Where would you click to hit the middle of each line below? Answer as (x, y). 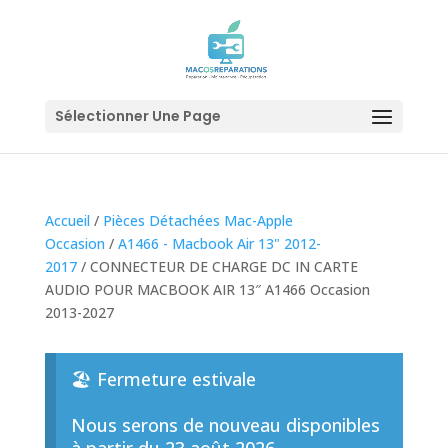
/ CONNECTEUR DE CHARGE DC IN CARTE (217, 266)
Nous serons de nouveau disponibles (225, 425)
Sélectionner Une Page (137, 116)
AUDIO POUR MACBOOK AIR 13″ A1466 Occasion (207, 289)
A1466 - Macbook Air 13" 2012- (219, 243)
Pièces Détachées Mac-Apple (197, 220)
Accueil (67, 220)
